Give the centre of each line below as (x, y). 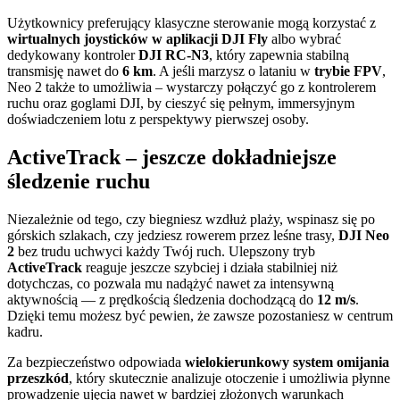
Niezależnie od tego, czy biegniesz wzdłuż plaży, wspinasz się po (191, 220)
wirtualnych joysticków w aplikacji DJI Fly (137, 39)
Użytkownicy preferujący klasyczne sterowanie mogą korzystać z (192, 23)
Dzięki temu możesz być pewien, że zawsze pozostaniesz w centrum (200, 316)
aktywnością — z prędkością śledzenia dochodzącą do (162, 300)
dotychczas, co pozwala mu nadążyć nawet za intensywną (171, 284)
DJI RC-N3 (174, 55)
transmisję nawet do (65, 71)
